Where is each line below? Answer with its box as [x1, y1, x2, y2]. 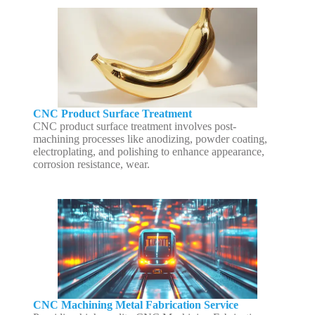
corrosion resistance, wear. [32, 158, 150, 171]
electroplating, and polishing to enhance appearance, [32, 146, 264, 158]
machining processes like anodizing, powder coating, [32, 133, 267, 146]
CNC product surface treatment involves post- [32, 120, 236, 133]
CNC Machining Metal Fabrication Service [32, 298, 238, 311]
